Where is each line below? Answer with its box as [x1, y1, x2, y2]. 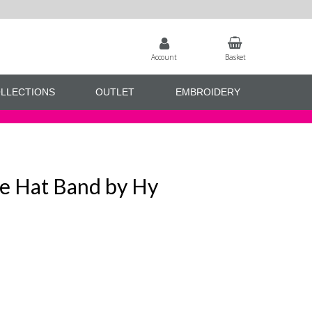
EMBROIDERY [175, 86, 240, 98]
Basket [224, 52, 246, 62]
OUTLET [95, 86, 135, 98]
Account [151, 52, 178, 62]
